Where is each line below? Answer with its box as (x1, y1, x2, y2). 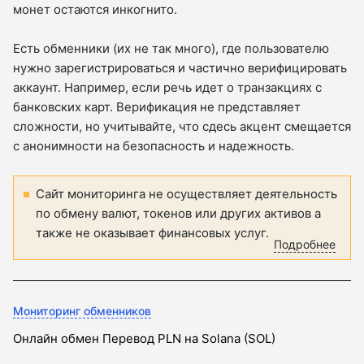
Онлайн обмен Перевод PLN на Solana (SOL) (13, 331, 275, 347)
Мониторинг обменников (13, 304, 151, 318)
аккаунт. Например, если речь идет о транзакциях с (13, 80, 322, 96)
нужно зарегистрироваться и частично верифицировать (13, 60, 347, 76)
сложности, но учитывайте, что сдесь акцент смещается (13, 119, 351, 135)
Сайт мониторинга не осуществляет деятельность (36, 186, 337, 202)
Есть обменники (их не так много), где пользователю (13, 41, 329, 57)
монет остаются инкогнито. (13, 2, 177, 18)
